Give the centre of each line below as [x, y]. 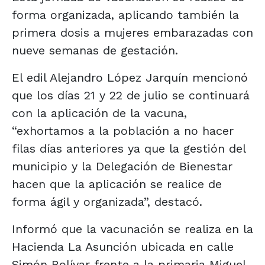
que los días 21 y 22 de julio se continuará [131, 95]
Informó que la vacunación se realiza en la [132, 229]
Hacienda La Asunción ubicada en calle [123, 246]
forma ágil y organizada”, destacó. [107, 201]
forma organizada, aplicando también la [125, 14]
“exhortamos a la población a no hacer [123, 130]
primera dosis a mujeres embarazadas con [132, 32]
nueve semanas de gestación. [95, 50]
